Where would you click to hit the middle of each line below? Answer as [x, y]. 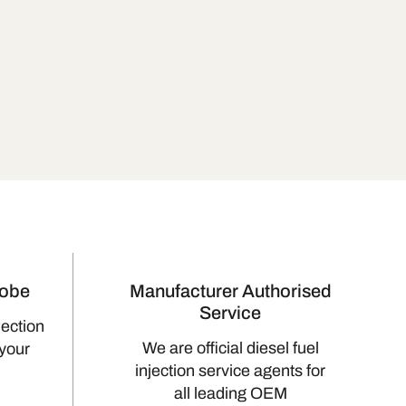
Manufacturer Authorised [230, 291]
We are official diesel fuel [230, 348]
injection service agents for [231, 371]
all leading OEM [230, 393]
